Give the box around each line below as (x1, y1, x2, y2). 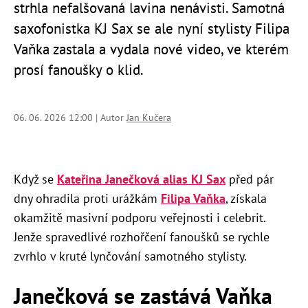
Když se (14, 171, 57, 188)
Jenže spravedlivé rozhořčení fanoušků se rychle (14, 229, 269, 245)
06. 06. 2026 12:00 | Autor (14, 111, 126, 124)
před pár (225, 171, 274, 188)
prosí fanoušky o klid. (14, 60, 144, 80)
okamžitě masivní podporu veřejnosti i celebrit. (14, 210, 265, 226)
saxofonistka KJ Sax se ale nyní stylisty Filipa (14, 19, 289, 38)
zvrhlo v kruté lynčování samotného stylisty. (14, 248, 247, 265)
